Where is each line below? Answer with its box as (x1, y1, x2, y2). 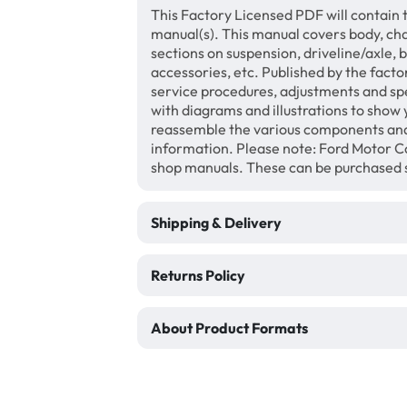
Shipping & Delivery (151, 213, 282, 232)
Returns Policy (151, 266, 245, 284)
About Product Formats (151, 319, 308, 337)
